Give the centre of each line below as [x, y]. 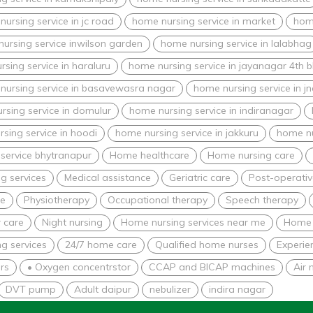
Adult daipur [103, 289]
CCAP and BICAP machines [212, 267]
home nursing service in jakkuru [187, 132]
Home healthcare [150, 155]
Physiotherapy [57, 199]
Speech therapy [262, 199]
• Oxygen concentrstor [79, 267]
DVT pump [31, 289]
